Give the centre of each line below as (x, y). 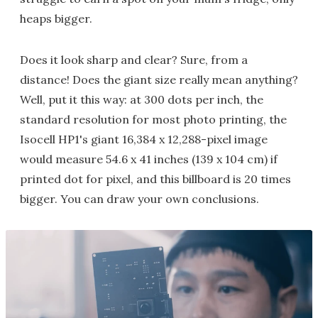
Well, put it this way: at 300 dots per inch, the (142, 99)
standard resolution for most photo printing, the (153, 119)
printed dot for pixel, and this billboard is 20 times (155, 179)
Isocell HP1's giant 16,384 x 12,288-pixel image (144, 139)
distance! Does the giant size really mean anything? (159, 79)
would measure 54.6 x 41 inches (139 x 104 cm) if (149, 159)
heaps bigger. (56, 18)
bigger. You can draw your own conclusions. (139, 199)
